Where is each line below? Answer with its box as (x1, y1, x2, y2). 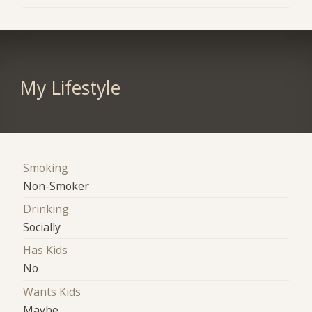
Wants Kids (23, 283, 81, 299)
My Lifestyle (19, 75, 120, 100)
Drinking (23, 201, 70, 217)
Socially (23, 219, 61, 235)
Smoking (23, 159, 69, 175)
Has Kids (23, 242, 68, 258)
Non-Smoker (23, 178, 90, 194)
